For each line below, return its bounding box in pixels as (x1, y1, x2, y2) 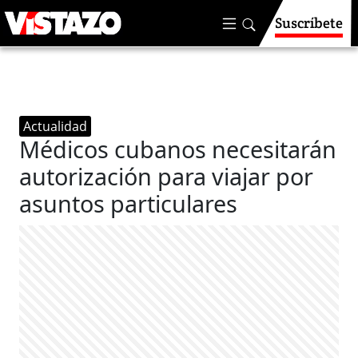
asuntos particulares (19, 188, 238, 219)
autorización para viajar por (19, 161, 314, 192)
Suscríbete (275, 14, 343, 32)
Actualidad (23, 117, 88, 135)
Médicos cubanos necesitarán (19, 133, 337, 165)
